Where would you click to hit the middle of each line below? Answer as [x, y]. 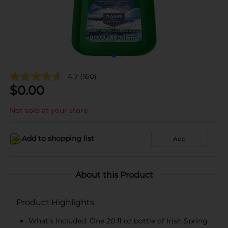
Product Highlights [55, 202]
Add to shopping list [58, 138]
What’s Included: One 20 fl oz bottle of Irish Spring [118, 221]
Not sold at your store [49, 110]
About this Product [114, 175]
